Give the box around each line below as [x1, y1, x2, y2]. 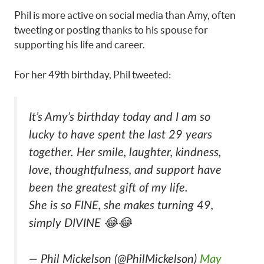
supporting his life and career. [14, 39, 145, 51]
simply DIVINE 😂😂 [29, 217, 132, 230]
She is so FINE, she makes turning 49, [29, 200, 213, 212]
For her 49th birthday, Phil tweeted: [14, 68, 171, 80]
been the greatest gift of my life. [29, 182, 188, 194]
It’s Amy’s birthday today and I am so [29, 111, 210, 124]
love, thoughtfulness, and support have [29, 164, 222, 177]
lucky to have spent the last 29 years [29, 129, 212, 141]
